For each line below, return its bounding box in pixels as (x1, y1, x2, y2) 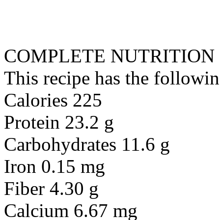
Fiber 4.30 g (4, 178, 99, 199)
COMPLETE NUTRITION (4, 45, 215, 66)
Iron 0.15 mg (4, 156, 105, 177)
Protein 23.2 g (4, 111, 114, 133)
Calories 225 (4, 89, 102, 110)
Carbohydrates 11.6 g (4, 134, 170, 155)
